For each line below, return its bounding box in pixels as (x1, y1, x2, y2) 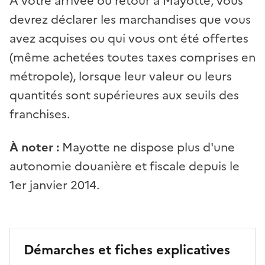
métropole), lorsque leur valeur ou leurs (9, 67, 232, 85)
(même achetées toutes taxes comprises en (9, 48, 256, 66)
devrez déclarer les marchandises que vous (9, 10, 251, 28)
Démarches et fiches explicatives (24, 240, 230, 260)
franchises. (9, 105, 70, 123)
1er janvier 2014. (9, 176, 99, 194)
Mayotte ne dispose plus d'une (59, 138, 235, 156)
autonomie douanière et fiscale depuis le (9, 157, 240, 175)
